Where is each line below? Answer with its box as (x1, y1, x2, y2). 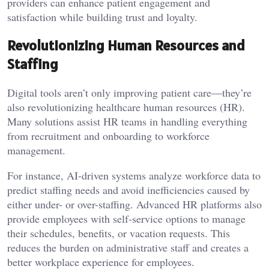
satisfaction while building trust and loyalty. (7, 10, 198, 25)
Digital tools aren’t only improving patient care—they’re (7, 85, 252, 100)
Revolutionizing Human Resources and (7, 36, 245, 55)
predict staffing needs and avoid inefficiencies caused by (7, 182, 250, 197)
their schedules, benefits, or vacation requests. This (7, 225, 230, 240)
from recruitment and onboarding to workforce (7, 128, 210, 143)
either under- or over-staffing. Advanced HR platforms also (7, 196, 262, 211)
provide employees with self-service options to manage (7, 211, 246, 226)
